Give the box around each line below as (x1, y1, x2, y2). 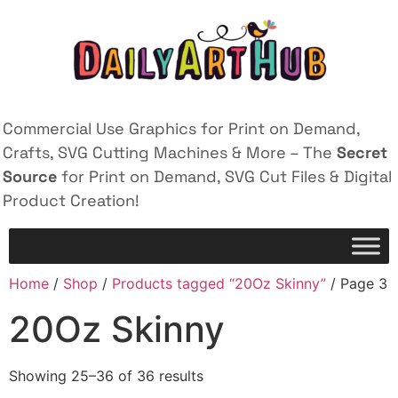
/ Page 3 (326, 275, 387, 293)
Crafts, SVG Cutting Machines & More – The (3, 142, 337, 163)
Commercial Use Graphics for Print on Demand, (3, 118, 360, 139)
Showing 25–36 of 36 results (9, 367, 203, 386)
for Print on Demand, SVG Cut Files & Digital (57, 166, 392, 187)
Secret (337, 142, 387, 163)
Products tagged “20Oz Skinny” (112, 275, 326, 293)
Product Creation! (3, 190, 139, 211)
